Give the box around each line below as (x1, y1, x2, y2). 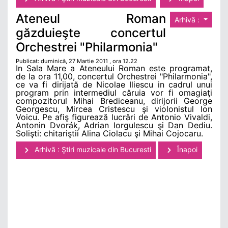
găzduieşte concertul (16, 25, 166, 41)
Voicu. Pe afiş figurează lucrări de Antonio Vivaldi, (16, 112, 212, 123)
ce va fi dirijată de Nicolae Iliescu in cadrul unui (16, 79, 212, 90)
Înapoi (175, 145, 197, 154)
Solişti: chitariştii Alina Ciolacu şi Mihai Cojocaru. (16, 128, 203, 139)
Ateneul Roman (16, 11, 166, 26)
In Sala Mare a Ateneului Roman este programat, (16, 63, 212, 74)
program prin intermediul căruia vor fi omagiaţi (16, 88, 212, 98)
